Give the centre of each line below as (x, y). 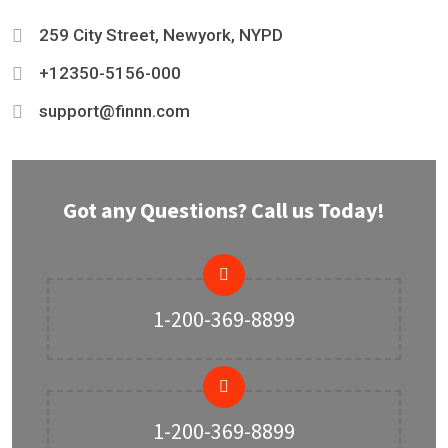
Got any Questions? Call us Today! (224, 209)
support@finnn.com (114, 110)
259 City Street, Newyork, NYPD (159, 34)
